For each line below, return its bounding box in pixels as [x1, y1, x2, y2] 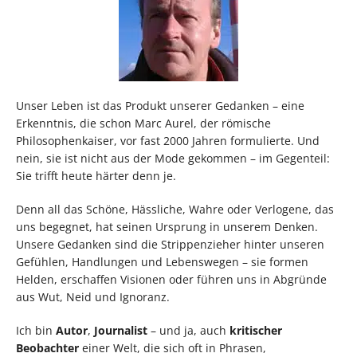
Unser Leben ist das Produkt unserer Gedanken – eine [16, 97, 304, 113]
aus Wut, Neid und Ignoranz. [16, 288, 170, 304]
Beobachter [16, 339, 79, 355]
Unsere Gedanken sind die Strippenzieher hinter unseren [16, 236, 324, 252]
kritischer [229, 322, 282, 338]
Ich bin [16, 322, 56, 338]
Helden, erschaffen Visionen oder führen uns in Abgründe [16, 271, 327, 287]
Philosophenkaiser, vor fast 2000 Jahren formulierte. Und [16, 132, 320, 148]
